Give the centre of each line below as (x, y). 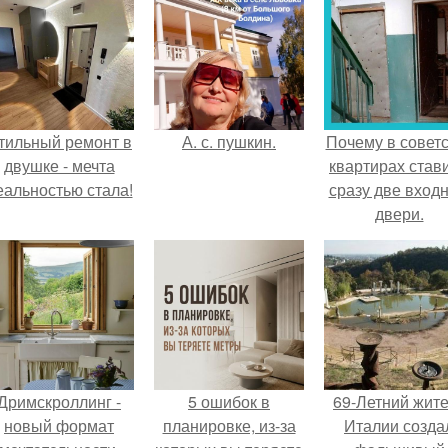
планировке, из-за (229, 425)
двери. (399, 213)
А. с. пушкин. (229, 141)
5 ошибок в (229, 401)
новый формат (59, 425)
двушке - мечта (59, 165)
